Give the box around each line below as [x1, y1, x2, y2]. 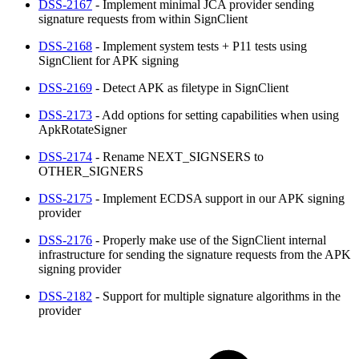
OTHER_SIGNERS [38, 163, 143, 178]
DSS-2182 [38, 288, 92, 303]
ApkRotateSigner [38, 122, 127, 136]
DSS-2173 [38, 107, 92, 122]
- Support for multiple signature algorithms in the [92, 288, 341, 303]
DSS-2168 [38, 38, 92, 53]
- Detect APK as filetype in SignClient [92, 80, 288, 95]
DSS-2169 [38, 80, 92, 95]
